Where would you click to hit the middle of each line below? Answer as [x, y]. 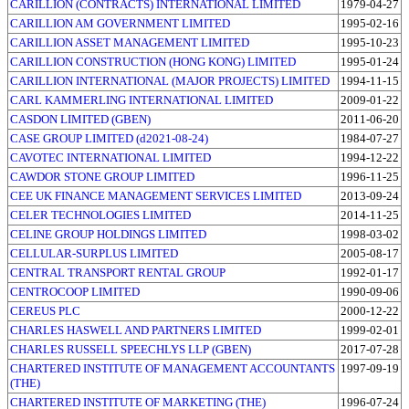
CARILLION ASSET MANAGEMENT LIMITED [130, 42]
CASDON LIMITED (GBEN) [80, 119]
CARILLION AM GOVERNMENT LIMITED [120, 23]
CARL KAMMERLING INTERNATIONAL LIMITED [142, 100]
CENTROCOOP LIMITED [75, 291]
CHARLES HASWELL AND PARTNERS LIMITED [136, 330]
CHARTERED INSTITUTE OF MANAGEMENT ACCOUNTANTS [173, 368]
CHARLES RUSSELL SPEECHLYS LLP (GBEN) [131, 349]
